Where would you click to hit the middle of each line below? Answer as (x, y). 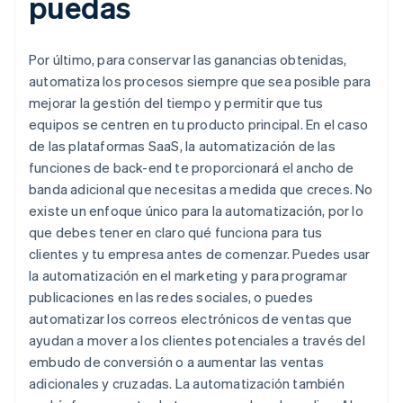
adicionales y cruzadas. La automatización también (187, 384)
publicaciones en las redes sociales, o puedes (171, 297)
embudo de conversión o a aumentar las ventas (176, 362)
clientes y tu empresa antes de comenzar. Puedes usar (200, 254)
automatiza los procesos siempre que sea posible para (200, 81)
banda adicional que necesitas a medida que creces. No (201, 189)
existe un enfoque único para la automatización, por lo (196, 211)
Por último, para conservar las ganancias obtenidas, (188, 60)
